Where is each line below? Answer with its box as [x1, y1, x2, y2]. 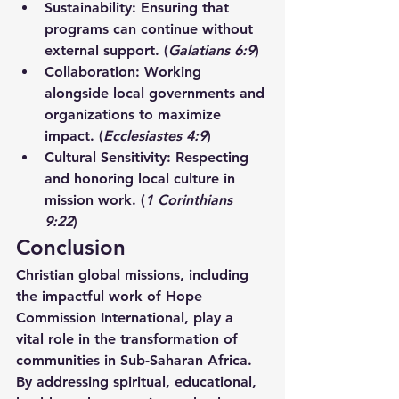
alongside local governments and [45, 85, 269, 102]
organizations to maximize [45, 106, 225, 124]
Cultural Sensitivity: [45, 149, 171, 167]
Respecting [171, 149, 253, 167]
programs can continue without [45, 20, 257, 38]
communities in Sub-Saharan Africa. [16, 352, 256, 370]
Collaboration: [45, 63, 140, 81]
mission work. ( [45, 191, 145, 209]
